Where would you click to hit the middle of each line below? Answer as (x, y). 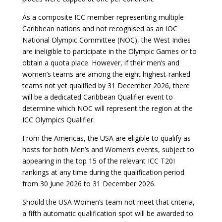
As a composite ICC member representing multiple (103, 17)
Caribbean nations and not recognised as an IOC (100, 28)
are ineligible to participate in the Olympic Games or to (109, 51)
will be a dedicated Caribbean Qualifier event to (97, 97)
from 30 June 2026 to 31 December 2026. (89, 184)
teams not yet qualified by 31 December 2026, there (106, 85)
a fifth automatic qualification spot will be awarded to (108, 213)
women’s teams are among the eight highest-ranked (106, 74)
